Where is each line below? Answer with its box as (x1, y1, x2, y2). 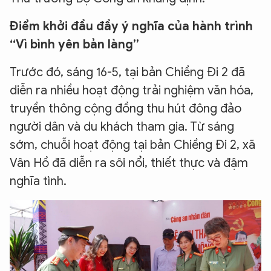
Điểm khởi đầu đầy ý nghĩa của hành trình (10, 18, 253, 34)
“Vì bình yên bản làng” (10, 36, 139, 52)
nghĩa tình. (10, 173, 67, 189)
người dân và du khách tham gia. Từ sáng (10, 119, 234, 134)
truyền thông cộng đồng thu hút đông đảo (10, 100, 241, 116)
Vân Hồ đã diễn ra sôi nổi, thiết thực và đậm (10, 155, 248, 171)
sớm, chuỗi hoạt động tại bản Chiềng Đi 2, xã (10, 137, 255, 152)
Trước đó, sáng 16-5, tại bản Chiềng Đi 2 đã (10, 64, 245, 80)
